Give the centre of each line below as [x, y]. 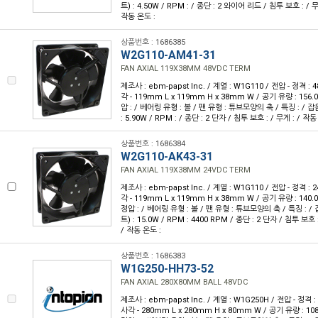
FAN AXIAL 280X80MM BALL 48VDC [184, 282]
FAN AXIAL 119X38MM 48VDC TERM [186, 68]
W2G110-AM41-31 [168, 55]
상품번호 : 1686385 [153, 42]
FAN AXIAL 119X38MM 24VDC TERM [186, 170]
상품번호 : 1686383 [153, 256]
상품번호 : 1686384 [153, 144]
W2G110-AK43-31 [167, 157]
